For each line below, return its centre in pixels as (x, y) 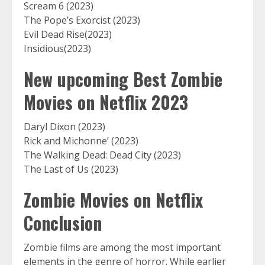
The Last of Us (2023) (71, 169)
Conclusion (63, 223)
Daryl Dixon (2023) (64, 127)
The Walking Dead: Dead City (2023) (102, 155)
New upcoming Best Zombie (123, 79)
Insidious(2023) (57, 49)
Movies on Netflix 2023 (106, 102)
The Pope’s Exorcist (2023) (82, 20)
